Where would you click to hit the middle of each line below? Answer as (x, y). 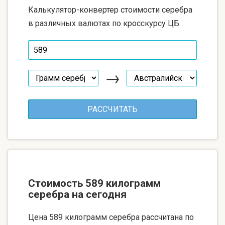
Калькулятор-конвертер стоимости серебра (110, 10)
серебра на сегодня (77, 194)
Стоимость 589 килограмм (94, 183)
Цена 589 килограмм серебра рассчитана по (111, 217)
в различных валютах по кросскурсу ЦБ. (104, 23)
